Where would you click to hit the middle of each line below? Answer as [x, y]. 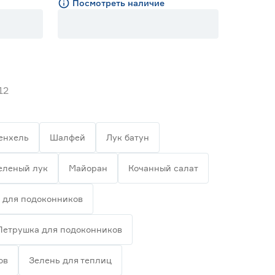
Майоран [88, 168]
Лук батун [128, 137]
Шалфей [68, 137]
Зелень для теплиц [70, 260]
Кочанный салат [163, 168]
